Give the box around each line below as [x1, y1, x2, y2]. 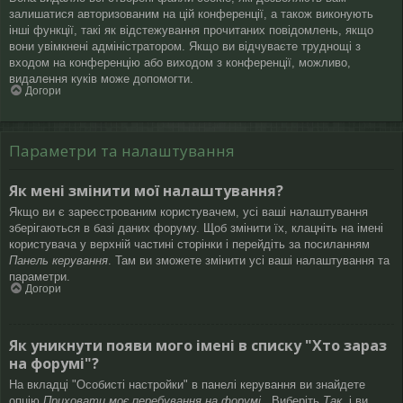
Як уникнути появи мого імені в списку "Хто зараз [9, 336, 387, 356]
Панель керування [9, 253, 108, 267]
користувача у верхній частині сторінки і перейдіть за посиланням [9, 237, 370, 251]
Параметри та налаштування [9, 140, 235, 162]
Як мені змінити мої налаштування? [9, 180, 283, 201]
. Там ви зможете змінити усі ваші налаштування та [108, 253, 390, 267]
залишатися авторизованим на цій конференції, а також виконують [9, 6, 373, 21]
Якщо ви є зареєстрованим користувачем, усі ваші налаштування [9, 204, 368, 219]
